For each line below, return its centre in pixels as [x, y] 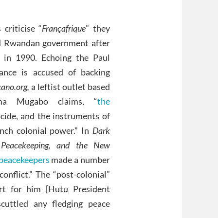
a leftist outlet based [70, 87]
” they [98, 28]
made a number [80, 160]
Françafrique [64, 28]
